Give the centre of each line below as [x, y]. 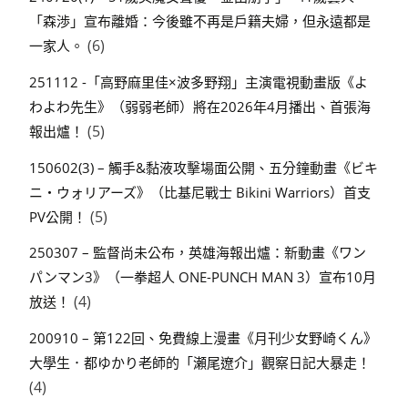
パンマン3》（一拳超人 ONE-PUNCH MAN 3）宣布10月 [203, 277]
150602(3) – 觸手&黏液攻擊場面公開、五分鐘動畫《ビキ [204, 167]
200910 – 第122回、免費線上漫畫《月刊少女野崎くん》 [203, 338]
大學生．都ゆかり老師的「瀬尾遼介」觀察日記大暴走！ [200, 363]
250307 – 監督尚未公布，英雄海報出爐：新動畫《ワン [198, 253]
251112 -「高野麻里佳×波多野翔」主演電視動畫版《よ [199, 82]
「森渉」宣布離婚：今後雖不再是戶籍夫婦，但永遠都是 [200, 21]
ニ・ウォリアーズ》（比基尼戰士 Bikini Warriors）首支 [200, 192]
